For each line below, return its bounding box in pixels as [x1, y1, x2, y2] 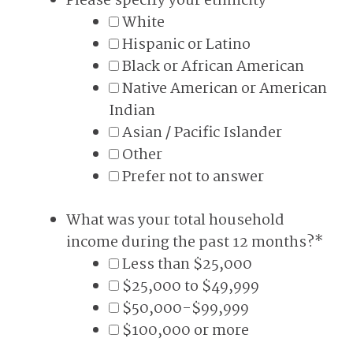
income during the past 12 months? [66, 231, 314, 255]
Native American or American [122, 77, 327, 101]
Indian [109, 99, 155, 123]
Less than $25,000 [122, 253, 252, 277]
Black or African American [122, 55, 304, 79]
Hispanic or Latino [122, 33, 251, 57]
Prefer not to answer [122, 165, 264, 189]
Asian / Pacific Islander [122, 121, 282, 145]
